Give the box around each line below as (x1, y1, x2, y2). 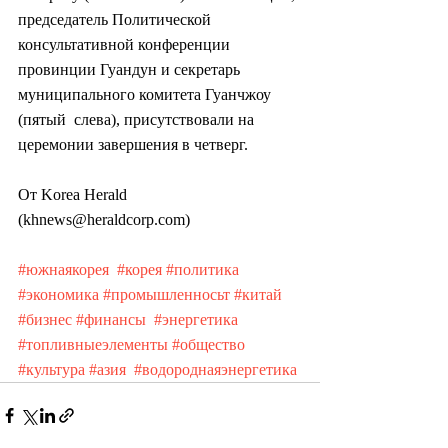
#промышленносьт (103, 285, 230, 303)
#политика (166, 260, 239, 278)
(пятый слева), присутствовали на (18, 110, 258, 128)
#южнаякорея (18, 260, 109, 278)
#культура (18, 360, 85, 378)
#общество (172, 335, 245, 353)
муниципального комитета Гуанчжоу (18, 85, 275, 103)
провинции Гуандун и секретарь (18, 60, 244, 78)
